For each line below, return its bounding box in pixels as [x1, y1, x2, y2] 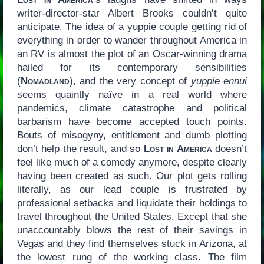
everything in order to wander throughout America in [16, 35, 247, 47]
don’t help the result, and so [16, 143, 144, 155]
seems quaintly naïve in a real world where [16, 89, 247, 101]
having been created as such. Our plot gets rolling [16, 170, 247, 182]
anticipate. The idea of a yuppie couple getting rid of [16, 21, 247, 33]
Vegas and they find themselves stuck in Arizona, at [16, 238, 247, 250]
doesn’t [212, 143, 247, 155]
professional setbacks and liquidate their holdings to [16, 197, 247, 209]
